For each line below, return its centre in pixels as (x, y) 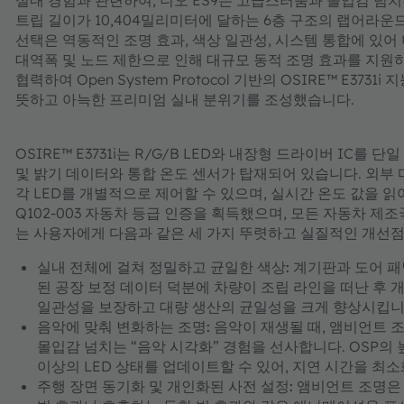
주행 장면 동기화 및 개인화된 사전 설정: (165, 386)
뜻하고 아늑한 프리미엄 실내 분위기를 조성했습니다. (185, 100)
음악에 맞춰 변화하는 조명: (124, 327)
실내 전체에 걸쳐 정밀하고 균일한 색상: (163, 267)
